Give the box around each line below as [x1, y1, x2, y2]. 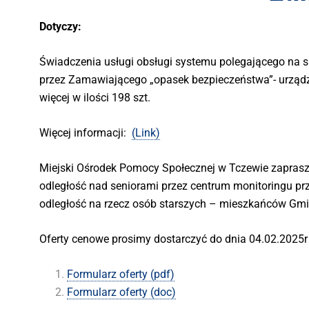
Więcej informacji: [39, 126, 132, 140]
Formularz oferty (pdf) [67, 268, 175, 281]
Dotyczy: [39, 20, 81, 34]
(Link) [132, 126, 160, 140]
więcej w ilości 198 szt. [39, 91, 150, 105]
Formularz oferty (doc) [67, 286, 176, 299]
